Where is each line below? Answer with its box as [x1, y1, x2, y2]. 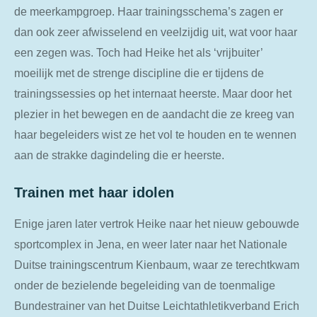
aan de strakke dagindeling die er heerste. [14, 149, 224, 162]
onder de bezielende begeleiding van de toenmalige [14, 279, 275, 292]
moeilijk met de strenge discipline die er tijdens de [14, 67, 264, 80]
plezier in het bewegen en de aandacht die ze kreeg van [14, 108, 294, 121]
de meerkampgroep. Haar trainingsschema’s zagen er [14, 5, 283, 18]
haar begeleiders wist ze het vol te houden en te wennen [14, 128, 296, 142]
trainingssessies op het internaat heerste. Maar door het [14, 87, 292, 100]
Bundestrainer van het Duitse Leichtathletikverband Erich [14, 299, 299, 313]
